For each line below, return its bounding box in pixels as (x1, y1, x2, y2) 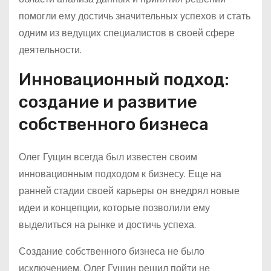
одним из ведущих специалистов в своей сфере (19, 26, 235, 40)
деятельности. (19, 43, 82, 57)
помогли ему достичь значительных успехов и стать (19, 9, 250, 23)
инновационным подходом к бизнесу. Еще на (19, 167, 221, 181)
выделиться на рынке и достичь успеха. (19, 218, 196, 232)
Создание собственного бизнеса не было (19, 244, 204, 258)
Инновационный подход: (19, 70, 229, 90)
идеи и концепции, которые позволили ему (19, 201, 210, 215)
